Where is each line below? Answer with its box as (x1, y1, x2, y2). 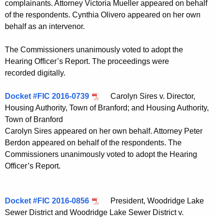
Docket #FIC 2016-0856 (5, 197, 89, 205)
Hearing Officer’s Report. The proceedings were (5, 57, 169, 66)
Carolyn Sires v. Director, (101, 92, 195, 101)
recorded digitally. (5, 69, 65, 77)
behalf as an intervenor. (5, 22, 85, 31)
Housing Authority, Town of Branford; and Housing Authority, (5, 104, 209, 112)
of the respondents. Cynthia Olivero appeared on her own (5, 11, 201, 19)
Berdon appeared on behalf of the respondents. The (5, 139, 182, 147)
